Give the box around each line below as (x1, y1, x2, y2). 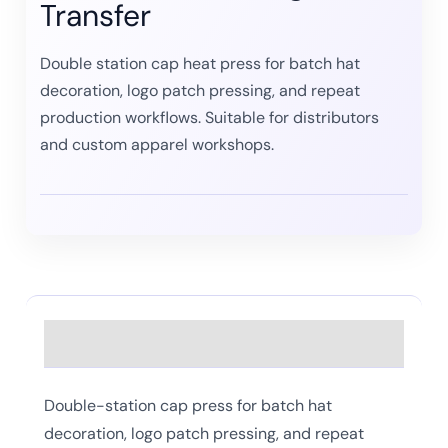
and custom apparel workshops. (40, 133, 274, 155)
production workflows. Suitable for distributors (40, 106, 379, 128)
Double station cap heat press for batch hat (40, 52, 360, 74)
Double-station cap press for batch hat (44, 394, 332, 416)
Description (44, 323, 139, 348)
